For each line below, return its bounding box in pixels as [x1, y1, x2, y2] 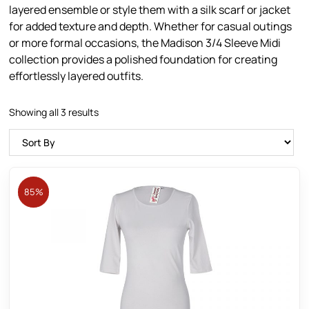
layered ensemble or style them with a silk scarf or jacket [9, 2, 291, 18]
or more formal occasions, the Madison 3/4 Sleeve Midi [9, 35, 281, 51]
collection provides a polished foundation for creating [9, 52, 278, 68]
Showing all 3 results [9, 105, 99, 119]
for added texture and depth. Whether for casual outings [9, 19, 292, 34]
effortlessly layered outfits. [9, 68, 144, 84]
